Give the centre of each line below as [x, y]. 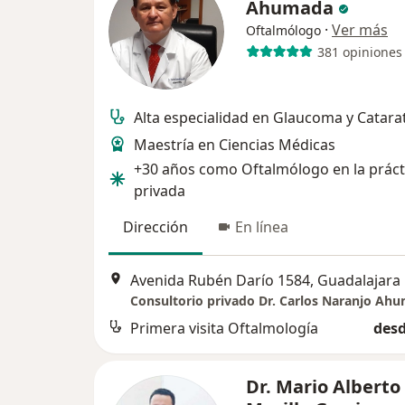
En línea [262, 227]
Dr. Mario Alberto [323, 387]
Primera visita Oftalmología [224, 329]
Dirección [155, 227]
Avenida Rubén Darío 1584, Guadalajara [265, 281]
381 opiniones [359, 52]
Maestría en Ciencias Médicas [235, 145]
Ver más [360, 30]
